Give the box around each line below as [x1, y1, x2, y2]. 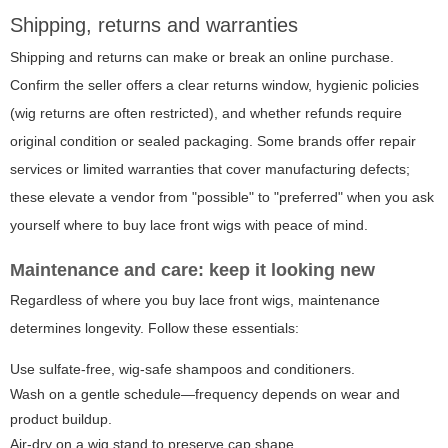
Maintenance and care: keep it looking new [10, 260, 375, 281]
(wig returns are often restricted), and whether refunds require [10, 105, 402, 122]
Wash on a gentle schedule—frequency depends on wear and [10, 386, 400, 403]
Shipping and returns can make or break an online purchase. [10, 49, 394, 66]
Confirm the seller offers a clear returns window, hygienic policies [10, 77, 419, 94]
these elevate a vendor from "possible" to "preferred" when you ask [10, 189, 434, 206]
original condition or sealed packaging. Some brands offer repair [10, 133, 416, 150]
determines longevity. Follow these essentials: [10, 320, 299, 337]
